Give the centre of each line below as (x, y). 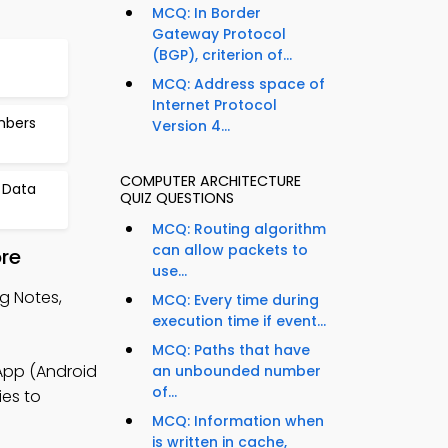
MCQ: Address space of (238, 84)
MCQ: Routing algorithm (239, 229)
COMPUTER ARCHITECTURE (210, 181)
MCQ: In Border (206, 13)
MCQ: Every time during (235, 300)
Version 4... (191, 126)
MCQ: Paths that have (231, 350)
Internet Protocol (214, 105)
